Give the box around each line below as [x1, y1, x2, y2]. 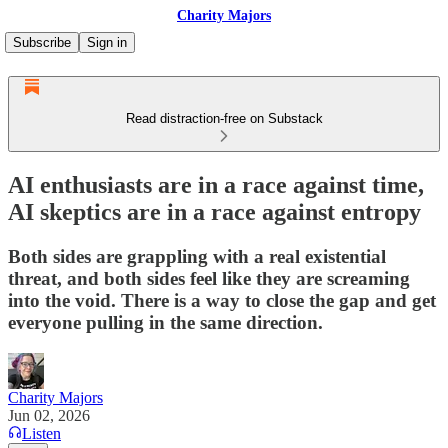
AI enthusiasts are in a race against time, [8, 171, 424, 198]
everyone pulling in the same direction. [8, 311, 323, 333]
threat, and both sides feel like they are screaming [8, 267, 410, 289]
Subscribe [13, 35, 71, 50]
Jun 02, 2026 [8, 406, 90, 424]
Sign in [87, 35, 127, 50]
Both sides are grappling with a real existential [8, 245, 386, 267]
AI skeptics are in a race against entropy [8, 198, 421, 225]
